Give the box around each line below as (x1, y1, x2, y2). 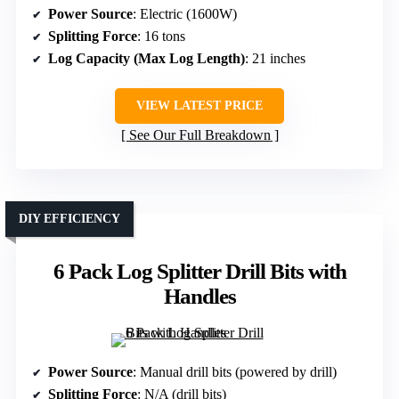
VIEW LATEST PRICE (136, 98, 263, 112)
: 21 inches (245, 50, 305, 66)
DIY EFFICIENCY (19, 211, 120, 225)
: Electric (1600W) (133, 5, 237, 21)
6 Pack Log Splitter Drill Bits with (53, 258, 346, 283)
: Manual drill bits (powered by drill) (133, 363, 337, 379)
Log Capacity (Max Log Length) (48, 50, 245, 66)
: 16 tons (137, 28, 185, 44)
